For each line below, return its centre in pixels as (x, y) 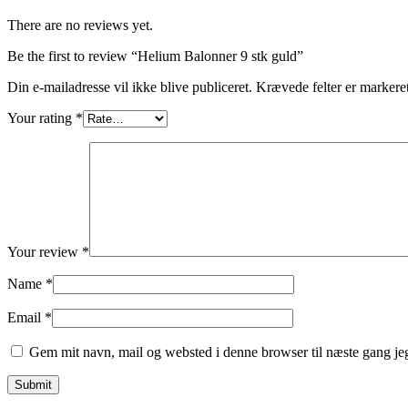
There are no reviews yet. (80, 25)
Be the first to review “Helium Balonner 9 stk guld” (155, 56)
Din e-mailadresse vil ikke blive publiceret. (130, 87)
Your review (45, 252)
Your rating (41, 118)
